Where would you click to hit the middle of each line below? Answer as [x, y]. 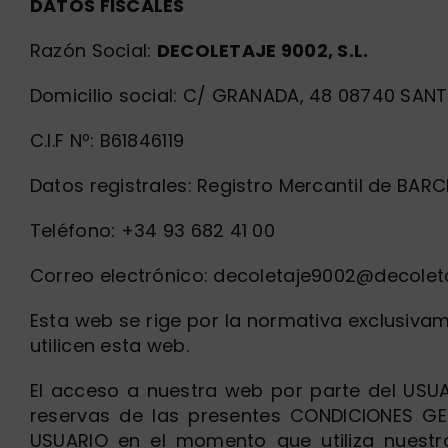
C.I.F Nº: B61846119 [107, 140]
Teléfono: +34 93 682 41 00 [152, 230]
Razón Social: [93, 50]
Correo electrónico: [121, 275]
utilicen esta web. [109, 345]
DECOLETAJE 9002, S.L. [262, 50]
